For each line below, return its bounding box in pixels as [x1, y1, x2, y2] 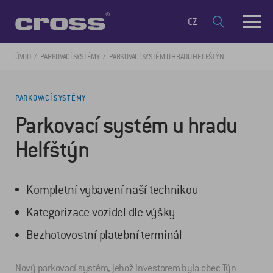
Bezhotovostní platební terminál [26, 228, 182, 243]
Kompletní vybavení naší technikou [26, 182, 199, 197]
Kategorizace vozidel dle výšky [26, 205, 176, 220]
